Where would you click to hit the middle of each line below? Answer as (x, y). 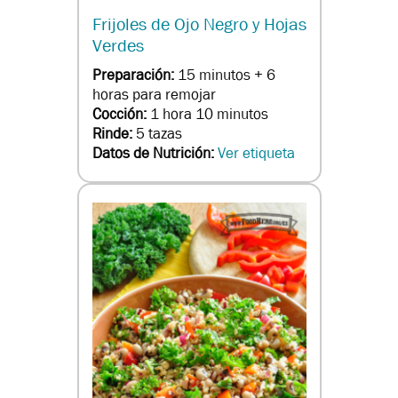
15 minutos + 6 (226, 76)
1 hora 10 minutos (209, 115)
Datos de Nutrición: (155, 154)
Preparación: (135, 76)
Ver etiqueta (256, 154)
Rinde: (114, 134)
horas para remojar (154, 95)
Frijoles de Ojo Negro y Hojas (199, 25)
